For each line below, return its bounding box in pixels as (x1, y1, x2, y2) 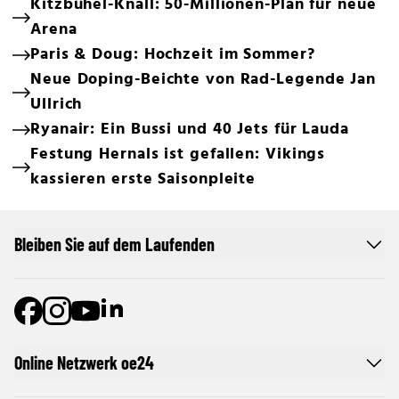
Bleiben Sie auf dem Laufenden (14, 233, 215, 255)
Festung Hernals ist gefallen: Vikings (30, 142, 326, 167)
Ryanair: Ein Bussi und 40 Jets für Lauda (30, 117, 349, 142)
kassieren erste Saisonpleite (30, 167, 256, 192)
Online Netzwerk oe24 (14, 352, 154, 373)
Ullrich (30, 92, 83, 118)
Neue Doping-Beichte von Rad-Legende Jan (30, 67, 377, 93)
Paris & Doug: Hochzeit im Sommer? (30, 42, 315, 68)
